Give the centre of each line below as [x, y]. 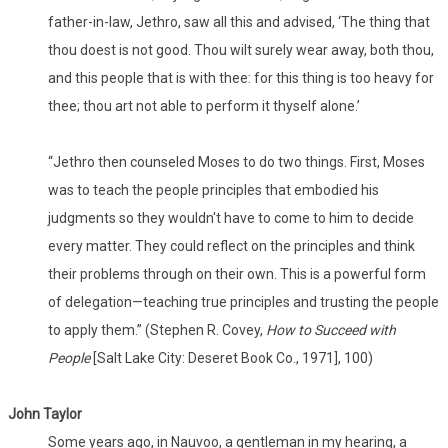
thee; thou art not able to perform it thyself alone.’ [204, 106]
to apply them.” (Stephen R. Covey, [157, 330]
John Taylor [45, 414]
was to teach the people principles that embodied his [213, 190]
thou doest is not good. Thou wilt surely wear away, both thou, [241, 50]
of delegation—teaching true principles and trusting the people [243, 302]
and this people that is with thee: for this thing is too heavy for [241, 78]
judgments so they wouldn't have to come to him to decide [231, 218]
